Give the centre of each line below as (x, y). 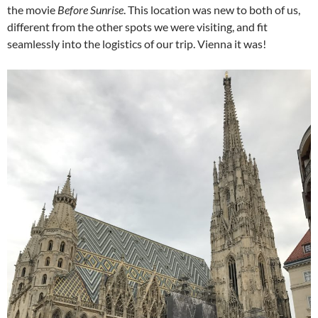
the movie (32, 9)
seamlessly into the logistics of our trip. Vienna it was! (137, 43)
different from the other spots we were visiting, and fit (137, 26)
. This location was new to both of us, (212, 9)
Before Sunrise (91, 9)
